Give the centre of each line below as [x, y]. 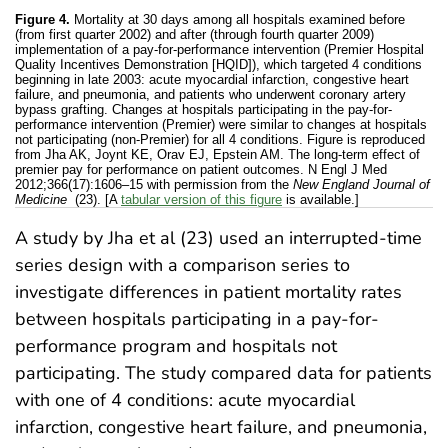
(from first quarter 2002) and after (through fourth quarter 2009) [194, 35]
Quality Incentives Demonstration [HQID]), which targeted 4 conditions [218, 65]
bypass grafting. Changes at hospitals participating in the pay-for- [203, 110]
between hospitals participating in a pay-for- [197, 319]
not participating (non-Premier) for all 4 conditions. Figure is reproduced [220, 140]
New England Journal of [361, 185]
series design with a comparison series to [182, 265]
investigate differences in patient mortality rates [208, 292]
